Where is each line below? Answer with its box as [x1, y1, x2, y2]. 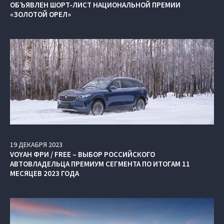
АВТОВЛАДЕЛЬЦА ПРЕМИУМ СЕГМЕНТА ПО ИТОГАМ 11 [10, 158, 190, 168]
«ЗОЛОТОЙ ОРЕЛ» [10, 9, 71, 19]
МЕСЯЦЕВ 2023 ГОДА [10, 168, 79, 178]
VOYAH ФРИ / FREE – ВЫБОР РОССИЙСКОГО [10, 149, 155, 159]
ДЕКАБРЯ [18, 139, 47, 149]
